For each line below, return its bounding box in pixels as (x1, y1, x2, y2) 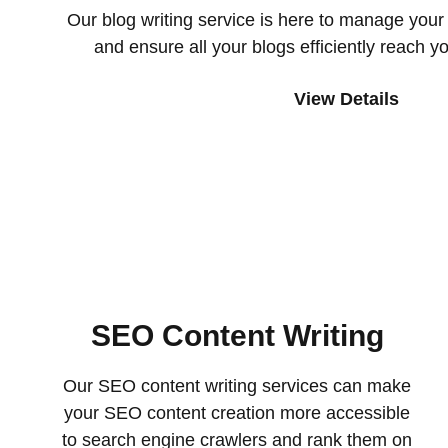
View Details (293, 89, 399, 109)
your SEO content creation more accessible (64, 403, 411, 423)
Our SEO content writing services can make (63, 376, 412, 396)
